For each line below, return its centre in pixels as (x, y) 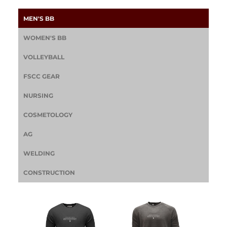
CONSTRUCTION (49, 173)
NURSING (39, 96)
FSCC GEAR (42, 76)
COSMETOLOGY (48, 115)
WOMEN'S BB (45, 38)
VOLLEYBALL (44, 57)
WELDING (39, 153)
